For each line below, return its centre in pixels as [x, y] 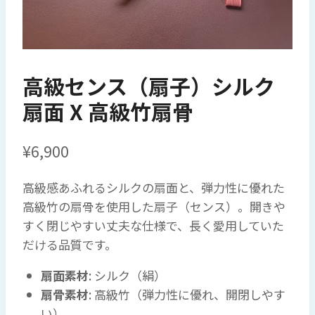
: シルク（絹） [127, 275]
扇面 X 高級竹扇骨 [108, 111]
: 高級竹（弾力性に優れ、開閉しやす [187, 294]
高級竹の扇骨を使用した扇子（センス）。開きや [154, 206]
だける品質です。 [70, 244]
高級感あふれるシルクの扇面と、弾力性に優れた [154, 187]
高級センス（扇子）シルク [149, 86]
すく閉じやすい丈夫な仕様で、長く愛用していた [153, 225]
